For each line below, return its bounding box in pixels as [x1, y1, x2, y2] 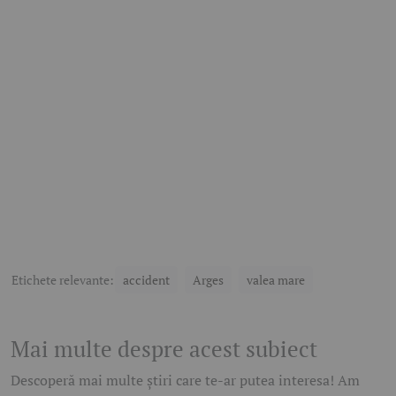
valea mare [247, 270, 305, 288]
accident [123, 270, 170, 288]
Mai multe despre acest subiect [11, 333, 317, 363]
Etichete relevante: [11, 270, 114, 288]
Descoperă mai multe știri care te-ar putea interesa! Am [11, 369, 360, 390]
